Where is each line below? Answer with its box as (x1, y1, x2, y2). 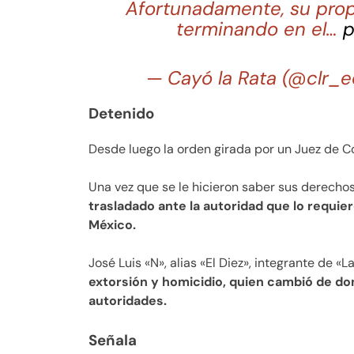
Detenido (88, 104, 154, 124)
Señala (88, 330, 137, 351)
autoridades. (88, 292, 167, 310)
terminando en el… (175, 16, 343, 41)
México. (88, 217, 136, 234)
